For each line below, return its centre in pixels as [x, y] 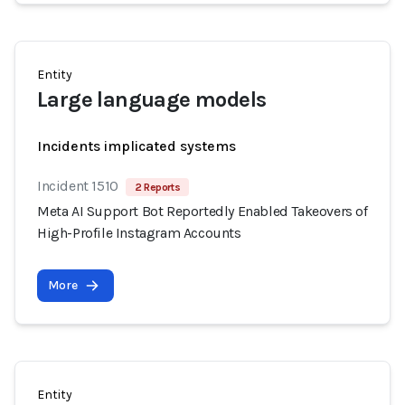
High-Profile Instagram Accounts [139, 233]
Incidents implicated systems [137, 146]
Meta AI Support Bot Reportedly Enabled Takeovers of [202, 211]
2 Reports [157, 187]
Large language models [152, 99]
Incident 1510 [78, 186]
